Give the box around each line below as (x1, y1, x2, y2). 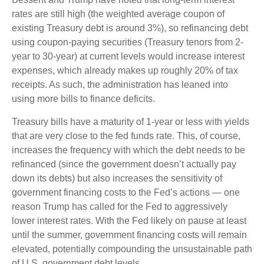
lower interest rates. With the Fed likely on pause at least (12, 216, 246, 226)
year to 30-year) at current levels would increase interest (12, 51, 245, 62)
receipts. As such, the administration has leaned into (12, 80, 228, 90)
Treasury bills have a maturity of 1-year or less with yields (12, 117, 249, 127)
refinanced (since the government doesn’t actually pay (12, 159, 236, 170)
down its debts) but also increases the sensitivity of (12, 173, 222, 184)
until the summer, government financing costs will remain (12, 230, 247, 240)
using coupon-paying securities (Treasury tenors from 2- (12, 37, 243, 48)
